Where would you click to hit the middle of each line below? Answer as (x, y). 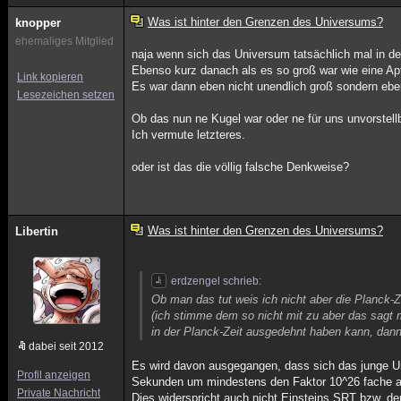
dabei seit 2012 (66, 346)
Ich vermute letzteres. (189, 135)
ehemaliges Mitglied (64, 41)
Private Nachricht (59, 393)
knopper (38, 23)
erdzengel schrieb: (217, 281)
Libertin (37, 231)
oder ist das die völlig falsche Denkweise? (241, 167)
